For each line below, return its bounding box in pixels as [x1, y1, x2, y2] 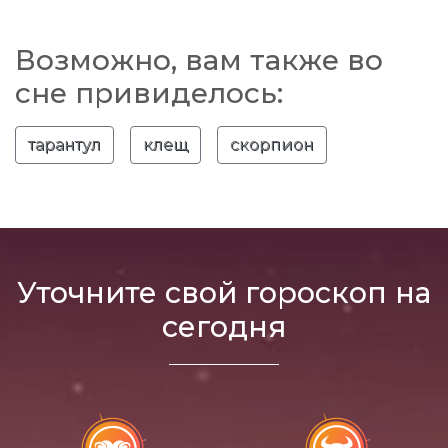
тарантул [28, 135, 101, 154]
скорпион [230, 135, 314, 154]
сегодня [161, 309, 287, 344]
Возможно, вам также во [15, 43, 383, 77]
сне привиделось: [15, 76, 283, 110]
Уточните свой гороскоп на [17, 275, 431, 310]
